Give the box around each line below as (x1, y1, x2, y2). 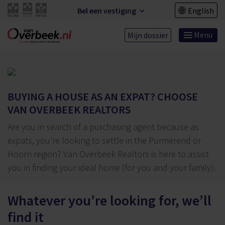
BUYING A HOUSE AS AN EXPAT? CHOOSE (8, 89, 198, 104)
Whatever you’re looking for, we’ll (8, 191, 211, 210)
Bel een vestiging (77, 5, 138, 16)
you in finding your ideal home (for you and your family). (8, 162, 216, 174)
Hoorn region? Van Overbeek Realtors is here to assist (8, 148, 209, 160)
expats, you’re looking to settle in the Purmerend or (8, 135, 201, 147)
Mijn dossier (128, 30, 168, 41)
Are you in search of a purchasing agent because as (8, 121, 199, 133)
